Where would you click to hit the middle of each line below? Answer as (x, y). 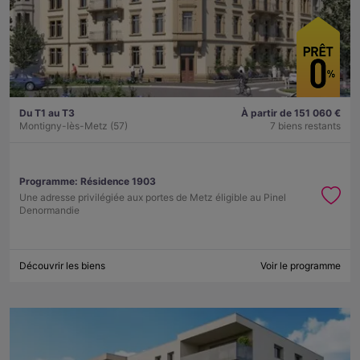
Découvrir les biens (62, 266)
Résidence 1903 (118, 182)
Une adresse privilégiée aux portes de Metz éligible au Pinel (153, 198)
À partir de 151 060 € (291, 113)
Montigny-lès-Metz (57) (74, 126)
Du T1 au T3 (47, 113)
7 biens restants (305, 126)
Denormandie (49, 211)
